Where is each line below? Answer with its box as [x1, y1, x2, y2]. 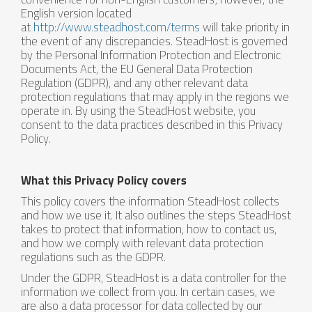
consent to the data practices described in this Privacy [21, 114, 283, 136]
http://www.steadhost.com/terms [33, 16, 200, 38]
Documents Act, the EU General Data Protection [21, 58, 253, 80]
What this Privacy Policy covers [21, 169, 187, 192]
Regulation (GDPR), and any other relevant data [21, 72, 248, 94]
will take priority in [200, 16, 290, 38]
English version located [21, 2, 132, 24]
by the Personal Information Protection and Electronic [21, 44, 281, 66]
